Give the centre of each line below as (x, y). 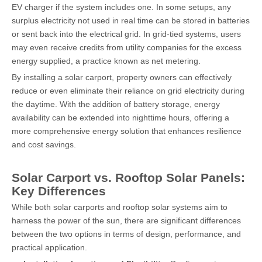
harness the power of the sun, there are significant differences (126, 220)
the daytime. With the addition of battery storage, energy (116, 104)
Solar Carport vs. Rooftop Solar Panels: (128, 177)
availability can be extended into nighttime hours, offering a (120, 118)
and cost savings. (44, 144)
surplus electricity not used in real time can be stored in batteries (131, 20)
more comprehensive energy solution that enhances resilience (127, 131)
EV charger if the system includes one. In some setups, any (121, 7)
